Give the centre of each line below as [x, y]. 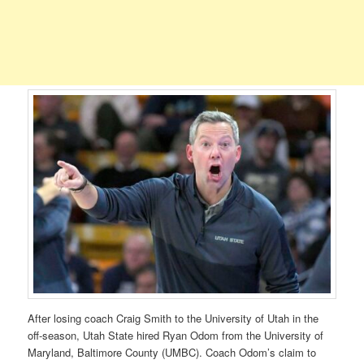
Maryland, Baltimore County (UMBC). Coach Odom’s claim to [172, 352]
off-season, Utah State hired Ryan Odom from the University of [176, 335]
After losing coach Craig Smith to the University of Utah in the [173, 318]
